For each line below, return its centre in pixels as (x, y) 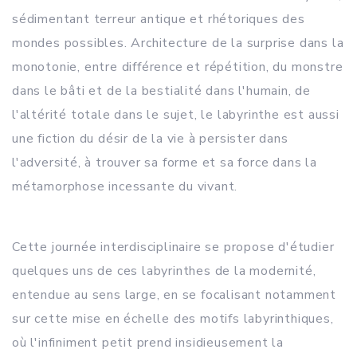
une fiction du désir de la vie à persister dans (150, 139)
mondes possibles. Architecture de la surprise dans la (178, 43)
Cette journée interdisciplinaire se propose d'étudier (173, 247)
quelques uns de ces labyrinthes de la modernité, (164, 271)
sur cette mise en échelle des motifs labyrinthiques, (173, 319)
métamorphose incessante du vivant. (125, 186)
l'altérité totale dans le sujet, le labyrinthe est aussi (176, 115)
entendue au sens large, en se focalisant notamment (174, 295)
